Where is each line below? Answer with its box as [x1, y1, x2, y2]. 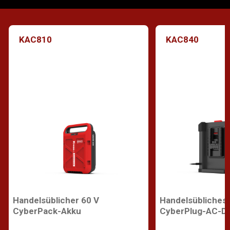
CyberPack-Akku [13, 206, 81, 216]
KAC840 [166, 34, 199, 45]
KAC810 [19, 34, 52, 45]
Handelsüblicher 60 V [13, 195, 99, 205]
